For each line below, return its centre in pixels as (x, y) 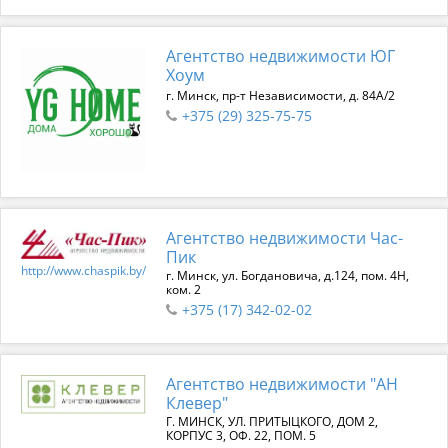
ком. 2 (183, 289)
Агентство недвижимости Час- (284, 238)
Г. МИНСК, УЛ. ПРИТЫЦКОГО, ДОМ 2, (272, 421)
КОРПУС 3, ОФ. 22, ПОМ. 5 (241, 435)
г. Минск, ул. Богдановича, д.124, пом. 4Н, (287, 275)
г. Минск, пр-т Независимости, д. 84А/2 (280, 95)
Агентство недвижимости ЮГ (280, 56)
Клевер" (197, 403)
